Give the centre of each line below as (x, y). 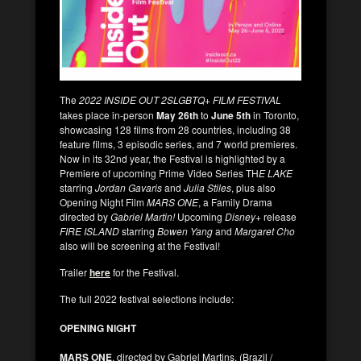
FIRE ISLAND (89, 230)
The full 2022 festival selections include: (147, 298)
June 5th (232, 115)
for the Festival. (146, 272)
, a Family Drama (235, 201)
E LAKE (276, 172)
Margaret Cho (265, 230)
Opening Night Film (103, 201)
